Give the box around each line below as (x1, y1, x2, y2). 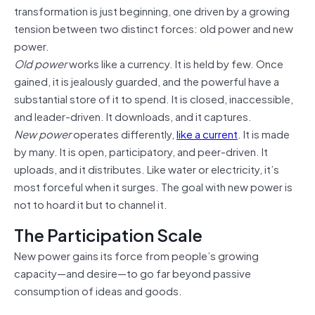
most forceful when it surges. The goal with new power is (14, 177, 292, 195)
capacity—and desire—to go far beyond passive (14, 264, 251, 281)
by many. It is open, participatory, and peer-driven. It (14, 142, 268, 160)
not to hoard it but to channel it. (14, 195, 167, 212)
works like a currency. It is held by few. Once (67, 54, 283, 72)
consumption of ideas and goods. (14, 281, 182, 299)
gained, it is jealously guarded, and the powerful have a (14, 72, 279, 89)
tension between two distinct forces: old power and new (14, 19, 293, 37)
